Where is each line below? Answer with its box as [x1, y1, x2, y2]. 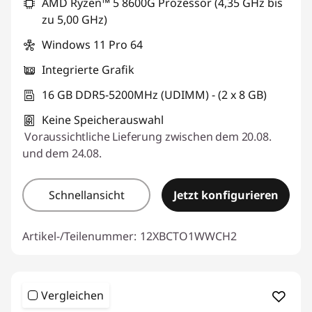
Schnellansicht [48, 187, 125, 203]
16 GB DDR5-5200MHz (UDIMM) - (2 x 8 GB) [42, 87, 267, 102]
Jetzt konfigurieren [173, 187, 279, 203]
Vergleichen [41, 288, 104, 303]
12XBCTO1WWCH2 [140, 228, 237, 244]
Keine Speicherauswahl [42, 112, 164, 127]
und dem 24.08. [22, 146, 102, 161]
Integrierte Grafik [42, 62, 134, 77]
